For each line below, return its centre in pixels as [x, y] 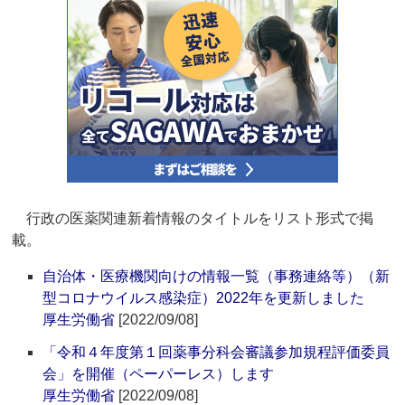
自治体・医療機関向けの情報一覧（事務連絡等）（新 [217, 277]
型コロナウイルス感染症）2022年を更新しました [204, 298]
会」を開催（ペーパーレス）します [159, 374]
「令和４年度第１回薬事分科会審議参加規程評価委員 [217, 353]
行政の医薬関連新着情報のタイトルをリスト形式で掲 [193, 219]
